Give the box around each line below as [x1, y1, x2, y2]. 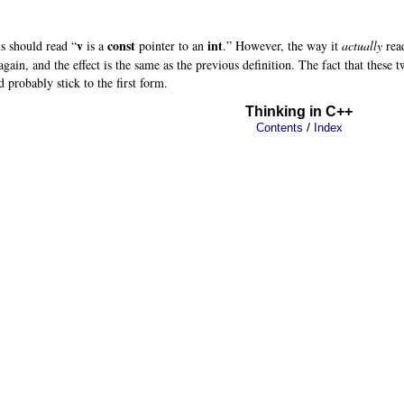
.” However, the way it [223, 36, 342, 54]
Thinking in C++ [245, 103, 353, 119]
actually [342, 36, 382, 54]
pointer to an [135, 36, 207, 54]
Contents [256, 120, 303, 134]
